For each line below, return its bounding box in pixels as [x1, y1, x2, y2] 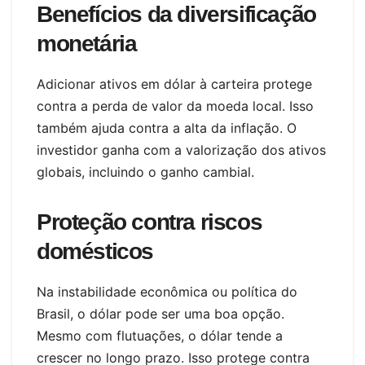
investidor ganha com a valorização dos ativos [37, 142, 326, 159]
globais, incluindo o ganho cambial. [37, 164, 254, 181]
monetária [37, 31, 137, 57]
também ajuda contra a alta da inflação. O [37, 120, 297, 137]
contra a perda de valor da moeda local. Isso [37, 98, 314, 115]
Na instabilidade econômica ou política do [37, 284, 297, 301]
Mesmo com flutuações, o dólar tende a [37, 328, 283, 345]
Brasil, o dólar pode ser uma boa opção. [37, 306, 284, 323]
